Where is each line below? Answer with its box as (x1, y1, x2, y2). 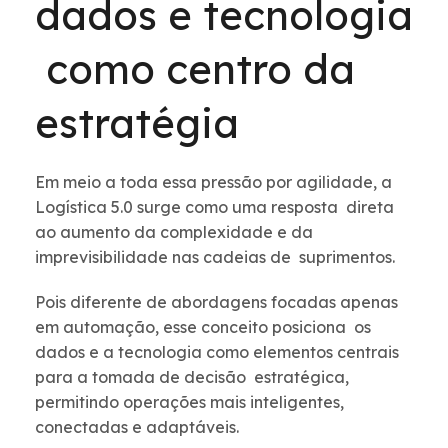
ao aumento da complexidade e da (35, 222, 313, 243)
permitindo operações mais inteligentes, (35, 392, 344, 413)
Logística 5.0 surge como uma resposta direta (35, 197, 394, 218)
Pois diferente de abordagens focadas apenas (35, 292, 398, 313)
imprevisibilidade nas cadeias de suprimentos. (35, 247, 399, 268)
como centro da (35, 44, 355, 95)
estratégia (35, 98, 250, 149)
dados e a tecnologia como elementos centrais (35, 342, 399, 363)
